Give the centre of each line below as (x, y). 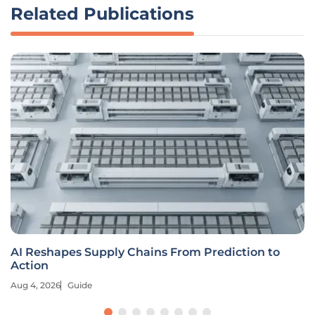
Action (30, 265)
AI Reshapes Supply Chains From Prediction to (145, 252)
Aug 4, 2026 (36, 285)
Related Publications (102, 14)
